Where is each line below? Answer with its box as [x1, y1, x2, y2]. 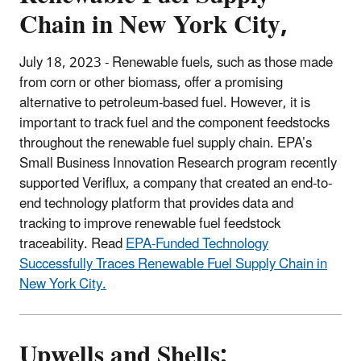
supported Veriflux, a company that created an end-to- [19, 169, 332, 199]
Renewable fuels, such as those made [112, 48, 333, 78]
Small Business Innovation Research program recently [19, 149, 337, 179]
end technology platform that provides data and [19, 189, 293, 219]
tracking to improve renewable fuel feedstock [19, 210, 280, 239]
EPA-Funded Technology [126, 230, 268, 259]
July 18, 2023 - [19, 48, 109, 78]
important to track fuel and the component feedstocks [19, 109, 330, 139]
